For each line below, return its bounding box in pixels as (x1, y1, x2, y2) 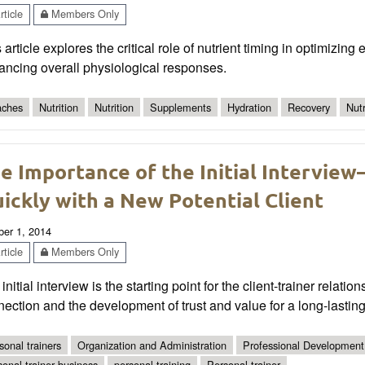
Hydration (227, 99, 271, 115)
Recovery (288, 99, 330, 115)
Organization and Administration (77, 336, 226, 353)
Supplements (150, 99, 211, 115)
